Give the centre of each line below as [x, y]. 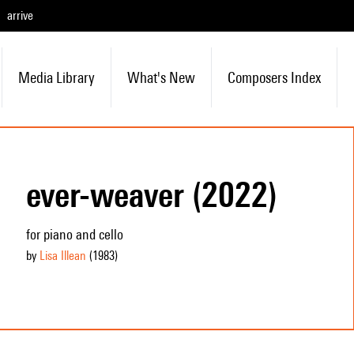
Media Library [56, 77]
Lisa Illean [62, 256]
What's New [161, 77]
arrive [20, 15]
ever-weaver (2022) [151, 194]
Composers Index [274, 77]
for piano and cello [74, 234]
